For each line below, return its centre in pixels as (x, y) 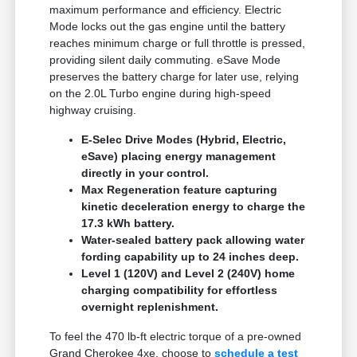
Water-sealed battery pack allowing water (193, 240)
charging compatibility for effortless (180, 290)
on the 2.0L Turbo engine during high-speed (161, 94)
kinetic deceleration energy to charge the (194, 207)
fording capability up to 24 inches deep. (190, 257)
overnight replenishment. (150, 307)
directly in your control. (145, 173)
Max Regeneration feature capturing (180, 190)
